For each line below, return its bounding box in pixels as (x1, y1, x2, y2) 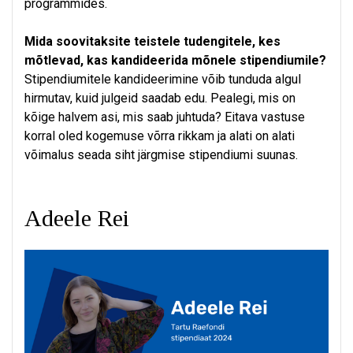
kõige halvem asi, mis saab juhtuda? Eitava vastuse (24, 110, 305, 125)
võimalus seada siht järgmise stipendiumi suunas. (24, 147, 298, 163)
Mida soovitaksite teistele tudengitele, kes (24, 34, 281, 50)
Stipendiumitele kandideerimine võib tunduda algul (24, 72, 301, 87)
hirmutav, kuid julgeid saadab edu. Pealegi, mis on (24, 91, 295, 106)
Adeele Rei (24, 205, 129, 232)
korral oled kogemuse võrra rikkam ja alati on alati (24, 128, 295, 144)
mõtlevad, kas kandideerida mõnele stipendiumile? (24, 53, 326, 69)
